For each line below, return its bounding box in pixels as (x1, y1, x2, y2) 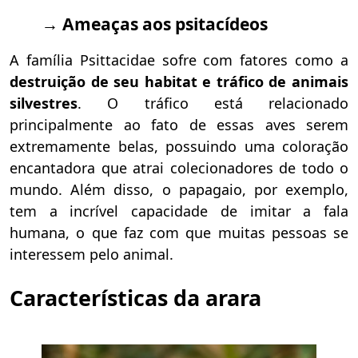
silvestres (10, 93, 78, 113)
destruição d (10, 71, 100, 91)
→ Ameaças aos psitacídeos (42, 11, 268, 35)
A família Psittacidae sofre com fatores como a (10, 50, 348, 70)
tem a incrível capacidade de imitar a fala (10, 201, 348, 221)
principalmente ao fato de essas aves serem (10, 114, 348, 134)
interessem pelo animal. (10, 244, 173, 264)
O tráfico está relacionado (107, 93, 348, 113)
